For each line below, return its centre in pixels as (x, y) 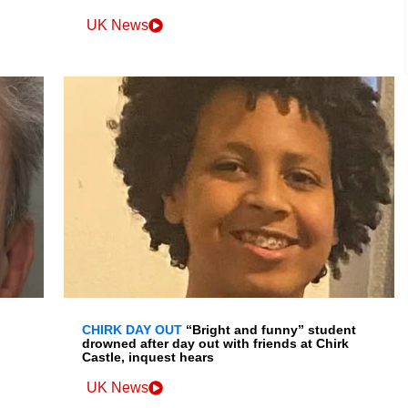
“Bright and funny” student (271, 330)
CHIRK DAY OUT (133, 330)
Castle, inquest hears (148, 357)
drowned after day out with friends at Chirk (216, 344)
